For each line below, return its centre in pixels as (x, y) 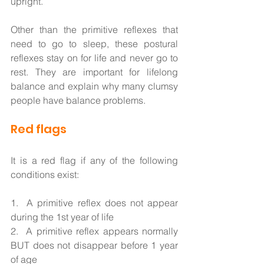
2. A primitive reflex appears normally (94, 231)
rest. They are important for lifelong (94, 72)
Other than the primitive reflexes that (94, 30)
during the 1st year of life (65, 217)
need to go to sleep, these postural (94, 44)
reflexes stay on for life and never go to (94, 58)
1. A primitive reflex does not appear (94, 203)
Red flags (39, 129)
